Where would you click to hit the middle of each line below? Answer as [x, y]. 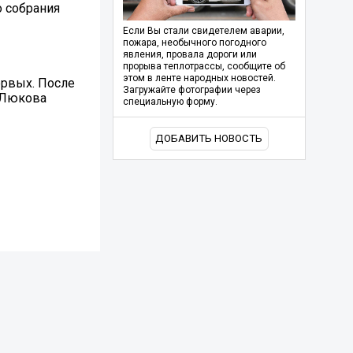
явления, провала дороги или [190, 55]
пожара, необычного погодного [194, 43]
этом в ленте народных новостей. [199, 78]
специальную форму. [170, 102]
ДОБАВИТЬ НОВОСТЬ [209, 139]
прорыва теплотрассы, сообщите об [204, 67]
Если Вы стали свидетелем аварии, [203, 31]
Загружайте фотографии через [191, 90]
